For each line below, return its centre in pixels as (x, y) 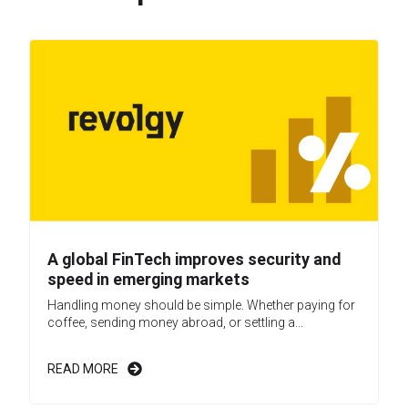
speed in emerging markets (148, 280)
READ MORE (83, 369)
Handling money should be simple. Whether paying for (201, 306)
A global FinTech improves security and (194, 260)
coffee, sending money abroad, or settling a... (175, 323)
